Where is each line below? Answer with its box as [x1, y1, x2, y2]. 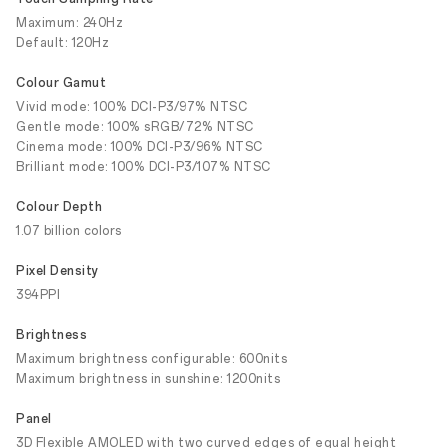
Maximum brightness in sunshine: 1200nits [16, 372, 280, 386]
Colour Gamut [16, 76, 106, 90]
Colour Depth [16, 200, 102, 214]
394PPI [16, 288, 60, 302]
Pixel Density [16, 264, 99, 278]
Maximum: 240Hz [16, 16, 123, 30]
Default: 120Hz [16, 36, 109, 50]
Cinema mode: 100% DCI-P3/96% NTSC [16, 140, 263, 154]
